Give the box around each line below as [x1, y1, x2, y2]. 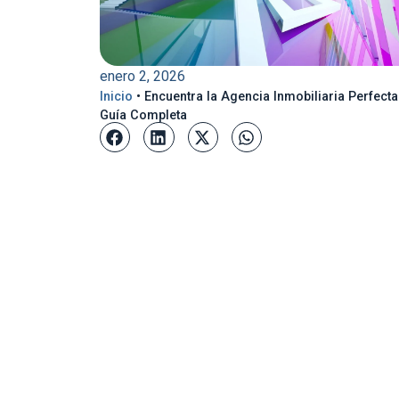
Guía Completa [100, 108, 187, 123]
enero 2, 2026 [100, 68, 185, 85]
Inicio [100, 89, 133, 104]
